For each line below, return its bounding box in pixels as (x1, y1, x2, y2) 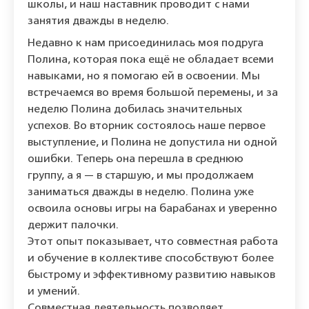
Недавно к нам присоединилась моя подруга (28, 38, 263, 50)
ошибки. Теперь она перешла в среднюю (28, 154, 243, 166)
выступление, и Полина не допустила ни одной (28, 137, 277, 149)
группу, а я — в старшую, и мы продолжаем (28, 170, 254, 182)
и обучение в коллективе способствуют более (28, 253, 274, 265)
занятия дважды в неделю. (28, 16, 169, 28)
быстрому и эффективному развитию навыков (28, 270, 275, 281)
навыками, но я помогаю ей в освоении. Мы (28, 71, 260, 83)
